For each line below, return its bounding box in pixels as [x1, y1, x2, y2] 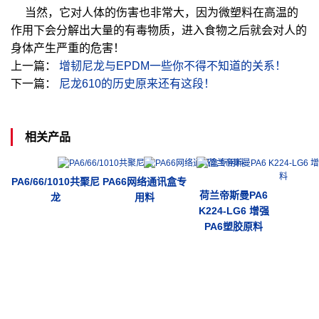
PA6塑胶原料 [204, 221, 263, 232]
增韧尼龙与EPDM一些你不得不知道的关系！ [59, 60, 286, 72]
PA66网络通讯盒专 [103, 176, 187, 188]
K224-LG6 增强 [198, 205, 269, 216]
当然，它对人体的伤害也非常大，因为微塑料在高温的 [11, 6, 298, 19]
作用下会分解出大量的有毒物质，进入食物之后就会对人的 [11, 24, 307, 36]
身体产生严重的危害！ [11, 42, 125, 54]
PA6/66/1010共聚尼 [11, 176, 100, 188]
